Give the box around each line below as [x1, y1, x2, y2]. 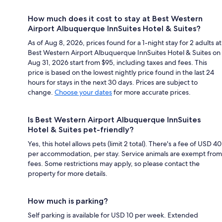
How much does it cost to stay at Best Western [28, 13, 203, 23]
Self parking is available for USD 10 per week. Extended [28, 210, 198, 220]
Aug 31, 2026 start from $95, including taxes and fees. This [28, 57, 207, 67]
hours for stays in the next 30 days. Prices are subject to [28, 77, 198, 87]
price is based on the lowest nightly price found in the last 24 [28, 67, 214, 77]
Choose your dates [55, 87, 112, 97]
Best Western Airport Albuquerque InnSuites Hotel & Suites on [28, 48, 221, 57]
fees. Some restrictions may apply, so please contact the [28, 159, 200, 168]
